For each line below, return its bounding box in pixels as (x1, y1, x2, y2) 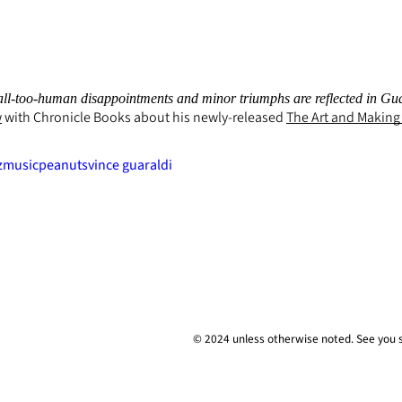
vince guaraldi (88, 154, 172, 175)
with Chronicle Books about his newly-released (2, 107, 286, 127)
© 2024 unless (192, 329, 267, 347)
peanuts (39, 154, 88, 175)
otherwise (267, 329, 319, 347)
